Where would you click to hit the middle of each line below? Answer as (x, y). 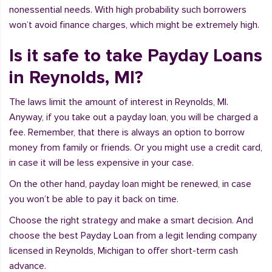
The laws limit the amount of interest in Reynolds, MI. (119, 102)
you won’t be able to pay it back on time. (94, 199)
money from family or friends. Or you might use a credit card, (136, 148)
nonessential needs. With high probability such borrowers (128, 10)
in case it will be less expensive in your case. (101, 163)
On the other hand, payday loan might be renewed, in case (130, 184)
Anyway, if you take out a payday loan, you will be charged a (134, 117)
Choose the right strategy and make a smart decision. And (131, 220)
